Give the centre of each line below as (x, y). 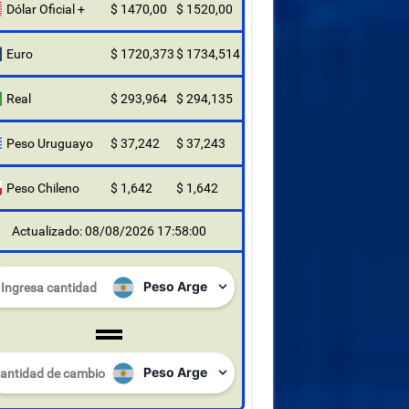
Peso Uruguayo (49, 143)
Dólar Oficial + (45, 9)
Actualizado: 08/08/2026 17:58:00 (109, 231)
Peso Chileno (42, 188)
